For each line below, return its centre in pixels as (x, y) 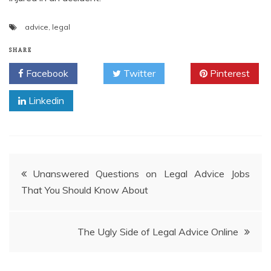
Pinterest (229, 73)
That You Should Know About (85, 190)
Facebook (46, 73)
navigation (50, 202)
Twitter (138, 73)
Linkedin (45, 101)
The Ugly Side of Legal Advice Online (158, 232)
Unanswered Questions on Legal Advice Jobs (141, 174)
